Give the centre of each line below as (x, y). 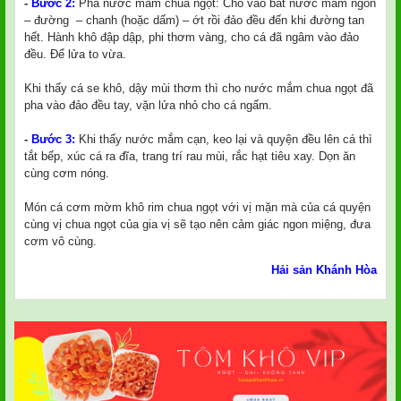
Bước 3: (55, 140)
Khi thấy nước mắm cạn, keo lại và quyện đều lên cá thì (226, 140)
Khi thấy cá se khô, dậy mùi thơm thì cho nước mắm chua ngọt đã (199, 89)
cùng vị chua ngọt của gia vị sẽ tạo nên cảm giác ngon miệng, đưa (197, 225)
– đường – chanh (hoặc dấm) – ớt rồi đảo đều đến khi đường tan (194, 21)
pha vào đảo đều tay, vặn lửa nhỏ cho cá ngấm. (148, 106)
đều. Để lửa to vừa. (75, 55)
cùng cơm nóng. (67, 174)
